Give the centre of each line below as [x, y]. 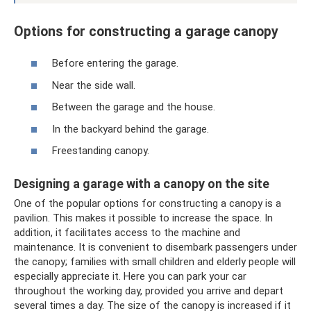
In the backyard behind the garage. [131, 129]
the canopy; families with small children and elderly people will [155, 262]
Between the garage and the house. [134, 107]
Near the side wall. [94, 85]
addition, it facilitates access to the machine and [127, 233]
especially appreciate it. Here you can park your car [130, 276]
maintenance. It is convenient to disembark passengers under [155, 247]
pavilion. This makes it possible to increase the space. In [143, 218]
